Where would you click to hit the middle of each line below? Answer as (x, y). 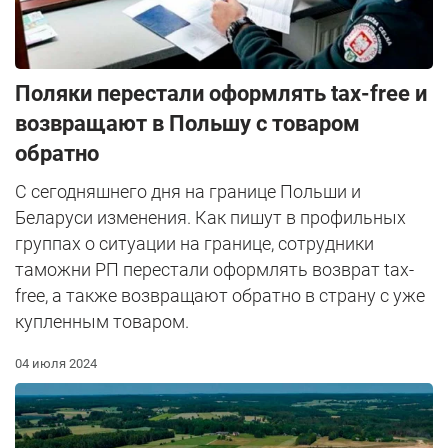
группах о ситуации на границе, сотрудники (194, 244)
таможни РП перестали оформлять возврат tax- (214, 270)
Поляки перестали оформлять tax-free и (221, 94)
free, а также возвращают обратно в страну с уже (220, 296)
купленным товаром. (102, 322)
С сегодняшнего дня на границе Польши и (188, 192)
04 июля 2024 (56, 364)
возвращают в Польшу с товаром (187, 124)
